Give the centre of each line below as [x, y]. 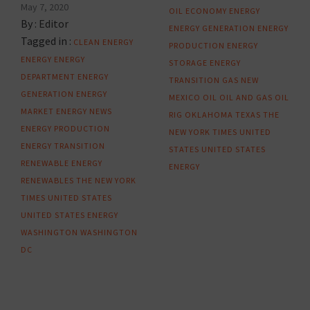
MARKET [37, 111]
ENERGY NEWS [84, 111]
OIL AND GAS [246, 98]
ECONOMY [206, 11]
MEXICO [185, 98]
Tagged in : [46, 41]
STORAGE [188, 63]
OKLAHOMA [209, 115]
